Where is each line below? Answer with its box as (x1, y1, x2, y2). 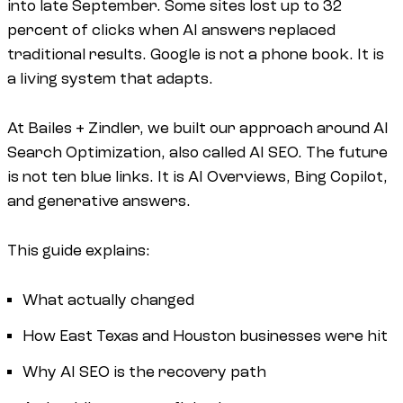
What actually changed (22, 291, 195, 309)
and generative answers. (7, 192, 191, 210)
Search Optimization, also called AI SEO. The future (7, 143, 388, 161)
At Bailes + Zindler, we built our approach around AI (7, 119, 389, 137)
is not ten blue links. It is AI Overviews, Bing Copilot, (7, 167, 388, 185)
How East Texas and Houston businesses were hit (22, 327, 389, 345)
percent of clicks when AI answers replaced (7, 21, 336, 39)
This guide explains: (7, 241, 150, 259)
